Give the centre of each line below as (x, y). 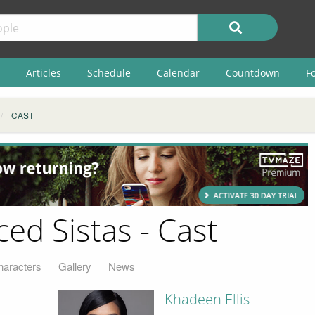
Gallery (75, 266)
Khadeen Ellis (207, 299)
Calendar (178, 72)
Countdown (252, 72)
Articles (43, 72)
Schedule (109, 72)
